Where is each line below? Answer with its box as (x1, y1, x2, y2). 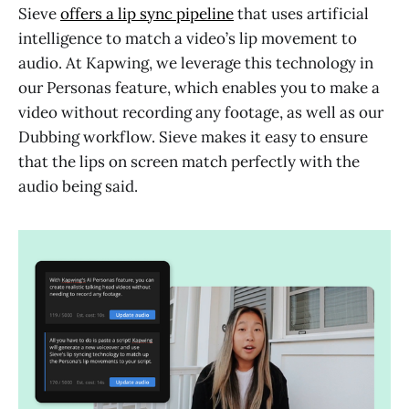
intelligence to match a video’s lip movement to (18, 28, 357, 49)
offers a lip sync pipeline (60, 4, 234, 25)
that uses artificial (234, 4, 369, 25)
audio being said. (18, 176, 138, 197)
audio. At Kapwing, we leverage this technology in (18, 53, 373, 74)
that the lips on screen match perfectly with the (18, 152, 360, 173)
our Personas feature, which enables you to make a (18, 78, 380, 99)
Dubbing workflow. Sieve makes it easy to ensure (18, 127, 368, 148)
